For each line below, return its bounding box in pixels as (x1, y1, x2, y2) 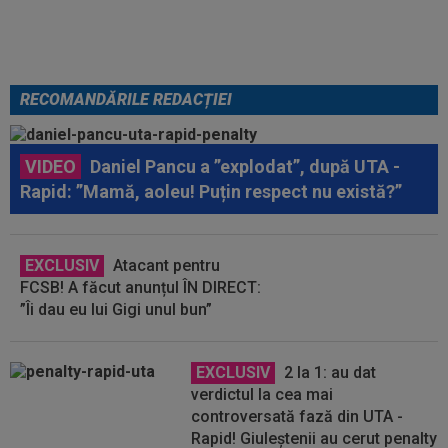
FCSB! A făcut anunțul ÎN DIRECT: (20, 278, 261, 297)
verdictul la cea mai (191, 385, 334, 404)
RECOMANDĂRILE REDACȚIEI (20, 90, 232, 109)
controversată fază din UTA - (191, 407, 404, 426)
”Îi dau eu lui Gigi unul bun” (20, 300, 212, 319)
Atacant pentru (109, 256, 220, 275)
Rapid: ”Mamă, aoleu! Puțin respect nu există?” (20, 181, 402, 202)
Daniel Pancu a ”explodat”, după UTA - (86, 156, 400, 177)
